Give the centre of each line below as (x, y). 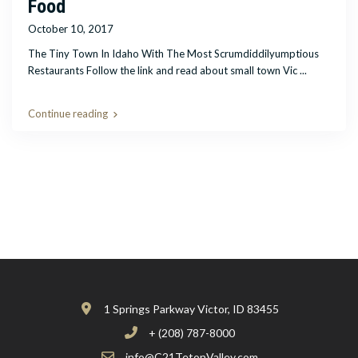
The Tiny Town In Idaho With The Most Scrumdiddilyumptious (174, 54)
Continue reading (68, 114)
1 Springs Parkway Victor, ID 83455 (191, 309)
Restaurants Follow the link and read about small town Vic (164, 71)
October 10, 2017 (71, 29)
